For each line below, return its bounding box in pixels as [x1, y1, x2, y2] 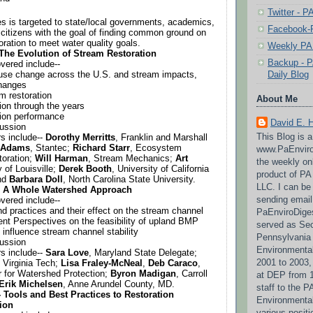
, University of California [112, 163, 209, 174]
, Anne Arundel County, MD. [63, 279, 175, 289]
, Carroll [176, 268, 208, 279]
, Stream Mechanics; [88, 153, 175, 163]
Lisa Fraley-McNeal [61, 258, 143, 268]
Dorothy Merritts [45, 132, 115, 143]
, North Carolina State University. [63, 174, 196, 184]
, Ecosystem [130, 143, 182, 153]
